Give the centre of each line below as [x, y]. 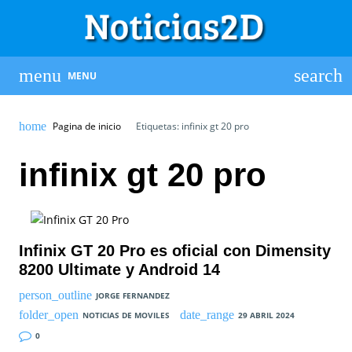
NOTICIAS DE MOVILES [126, 315]
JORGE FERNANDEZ [132, 295]
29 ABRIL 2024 [267, 315]
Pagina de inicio [86, 126]
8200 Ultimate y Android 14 [119, 269]
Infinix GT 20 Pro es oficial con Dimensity [175, 250]
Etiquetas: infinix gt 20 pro [191, 126]
